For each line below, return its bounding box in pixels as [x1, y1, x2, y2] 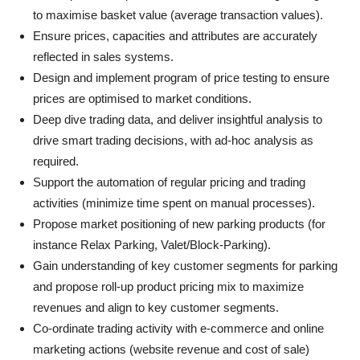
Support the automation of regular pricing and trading [33, 175, 305, 189]
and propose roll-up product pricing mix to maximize [33, 280, 304, 293]
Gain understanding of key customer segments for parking [33, 259, 337, 272]
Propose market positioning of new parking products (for [33, 217, 325, 231]
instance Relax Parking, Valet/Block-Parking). [33, 238, 271, 252]
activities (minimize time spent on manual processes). [33, 196, 315, 210]
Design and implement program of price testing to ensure [33, 71, 329, 84]
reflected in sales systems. [33, 50, 174, 63]
